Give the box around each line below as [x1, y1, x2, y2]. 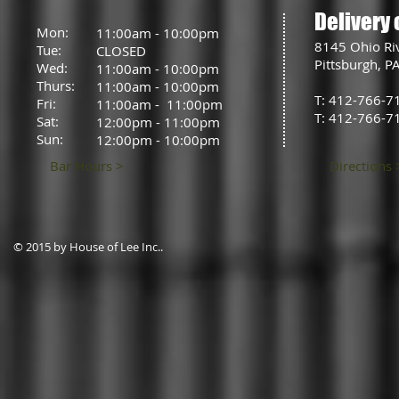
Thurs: [37, 77, 78, 94]
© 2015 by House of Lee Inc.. [13, 239, 166, 255]
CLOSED [96, 42, 146, 60]
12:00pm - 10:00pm [96, 131, 220, 149]
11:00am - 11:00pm [96, 95, 223, 113]
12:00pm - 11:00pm [96, 113, 220, 131]
